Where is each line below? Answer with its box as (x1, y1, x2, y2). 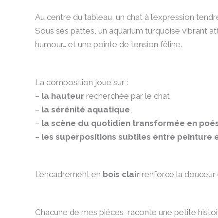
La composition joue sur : (35, 77, 128, 87)
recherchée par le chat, (84, 91, 172, 101)
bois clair (103, 169, 140, 180)
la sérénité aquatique (41, 104, 130, 114)
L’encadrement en (35, 169, 103, 180)
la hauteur (41, 91, 84, 101)
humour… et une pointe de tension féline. (35, 39, 182, 49)
